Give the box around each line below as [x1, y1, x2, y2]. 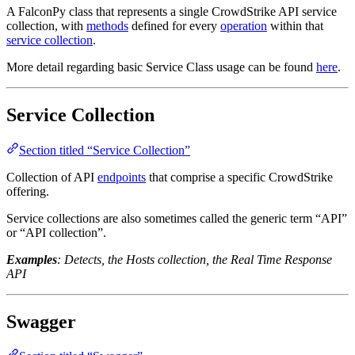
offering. [6, 184, 49, 198]
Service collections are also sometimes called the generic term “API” [6, 211, 347, 225]
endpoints [97, 170, 146, 184]
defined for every [128, 18, 220, 32]
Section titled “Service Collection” [19, 143, 190, 157]
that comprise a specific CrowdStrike [146, 170, 333, 184]
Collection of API [6, 170, 97, 184]
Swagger [6, 311, 76, 332]
